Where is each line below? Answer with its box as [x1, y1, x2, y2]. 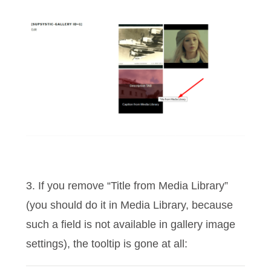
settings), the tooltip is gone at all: [26, 238, 188, 250]
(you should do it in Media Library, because [26, 199, 233, 212]
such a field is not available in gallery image [26, 218, 236, 231]
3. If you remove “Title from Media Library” [26, 180, 229, 192]
